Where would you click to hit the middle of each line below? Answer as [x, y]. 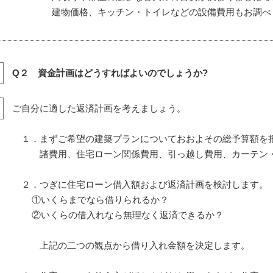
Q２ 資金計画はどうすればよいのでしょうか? [110, 73]
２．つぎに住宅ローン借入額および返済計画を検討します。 [140, 184]
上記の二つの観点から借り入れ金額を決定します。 [131, 245]
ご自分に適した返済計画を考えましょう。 [99, 108]
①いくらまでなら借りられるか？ [90, 200]
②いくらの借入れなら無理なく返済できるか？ [118, 215]
